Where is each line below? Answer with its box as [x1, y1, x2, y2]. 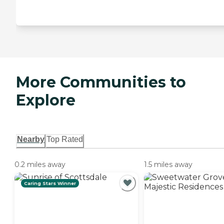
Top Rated [46, 134, 83, 143]
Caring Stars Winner [24, 180, 76, 186]
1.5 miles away [144, 159, 192, 169]
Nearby [17, 134, 44, 143]
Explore [16, 90, 75, 109]
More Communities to [16, 72, 186, 91]
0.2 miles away [14, 159, 65, 169]
